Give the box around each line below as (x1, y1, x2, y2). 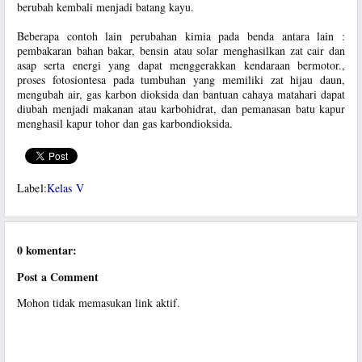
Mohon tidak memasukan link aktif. (17, 295, 180, 311)
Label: (17, 180, 47, 196)
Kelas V (46, 180, 84, 196)
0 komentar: (17, 242, 77, 259)
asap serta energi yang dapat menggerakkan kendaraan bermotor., (17, 57, 345, 73)
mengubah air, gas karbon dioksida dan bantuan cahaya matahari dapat (17, 86, 345, 102)
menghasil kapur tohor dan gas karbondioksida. (17, 116, 233, 131)
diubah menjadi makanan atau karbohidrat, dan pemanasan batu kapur (17, 101, 345, 116)
